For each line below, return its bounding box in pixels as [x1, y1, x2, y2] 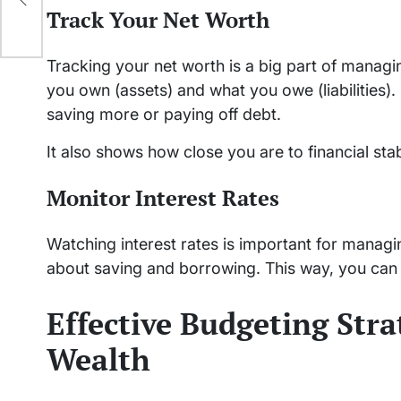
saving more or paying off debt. [47, 105, 281, 124]
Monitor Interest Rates [47, 183, 279, 213]
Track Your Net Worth [47, 5, 269, 35]
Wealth [47, 338, 150, 380]
